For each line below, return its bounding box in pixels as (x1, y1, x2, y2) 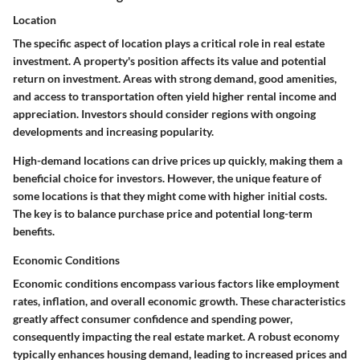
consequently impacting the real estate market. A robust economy (13, 329, 339, 344)
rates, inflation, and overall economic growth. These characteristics (13, 294, 346, 309)
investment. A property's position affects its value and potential (13, 54, 326, 68)
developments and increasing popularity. (13, 125, 214, 139)
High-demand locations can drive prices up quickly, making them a (13, 153, 342, 168)
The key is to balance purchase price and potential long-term (13, 207, 313, 221)
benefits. (13, 224, 55, 239)
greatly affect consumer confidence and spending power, (13, 312, 292, 326)
